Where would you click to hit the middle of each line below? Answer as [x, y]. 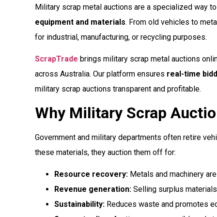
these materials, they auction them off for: [105, 152]
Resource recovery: [91, 174]
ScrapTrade [56, 59]
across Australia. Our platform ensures [101, 74]
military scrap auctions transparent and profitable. [118, 89]
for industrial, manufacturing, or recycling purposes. [121, 37]
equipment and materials [80, 22]
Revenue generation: [93, 189]
